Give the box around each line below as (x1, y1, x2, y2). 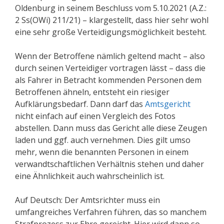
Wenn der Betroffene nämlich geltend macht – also (15, 50, 205, 62)
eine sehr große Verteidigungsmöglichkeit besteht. (15, 26, 206, 38)
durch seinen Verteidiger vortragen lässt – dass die (15, 62, 205, 74)
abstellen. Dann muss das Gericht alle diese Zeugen (15, 122, 207, 134)
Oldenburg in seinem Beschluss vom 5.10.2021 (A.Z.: (15, 2, 206, 14)
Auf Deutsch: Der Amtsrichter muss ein (15, 194, 160, 206)
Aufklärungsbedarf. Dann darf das (15, 98, 145, 110)
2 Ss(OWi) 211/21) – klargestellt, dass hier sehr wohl (15, 14, 208, 26)
